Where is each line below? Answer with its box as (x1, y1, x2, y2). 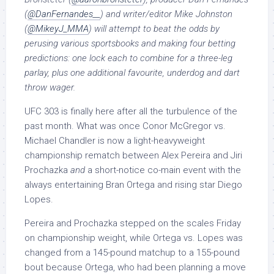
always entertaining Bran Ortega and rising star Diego (24, 179, 242, 190)
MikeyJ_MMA (35, 23, 89, 34)
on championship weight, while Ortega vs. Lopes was (24, 232, 243, 243)
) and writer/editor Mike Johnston (100, 9, 232, 20)
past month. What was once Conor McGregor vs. (24, 120, 226, 131)
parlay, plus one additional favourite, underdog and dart (24, 67, 240, 78)
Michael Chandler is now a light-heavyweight (24, 135, 205, 146)
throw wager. (24, 82, 75, 93)
